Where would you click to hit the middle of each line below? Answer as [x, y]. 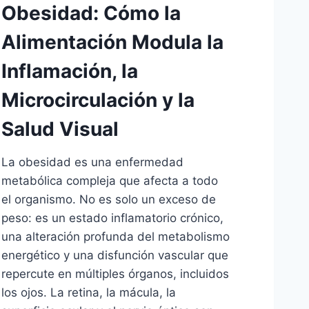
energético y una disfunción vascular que [115, 256]
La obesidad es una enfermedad [93, 162]
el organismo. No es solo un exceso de [109, 200]
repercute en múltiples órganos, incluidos [116, 274]
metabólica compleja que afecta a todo [110, 181]
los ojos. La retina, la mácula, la [89, 293]
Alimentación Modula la [113, 42]
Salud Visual [60, 129]
